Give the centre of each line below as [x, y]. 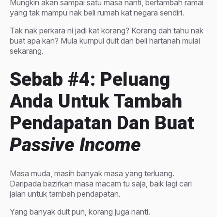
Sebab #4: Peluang [90, 80]
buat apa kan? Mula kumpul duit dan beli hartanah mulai [105, 41]
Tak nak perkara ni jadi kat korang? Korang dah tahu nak [107, 31]
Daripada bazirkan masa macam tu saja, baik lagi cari [101, 184]
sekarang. [27, 51]
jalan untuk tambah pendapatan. [65, 194]
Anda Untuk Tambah [96, 101]
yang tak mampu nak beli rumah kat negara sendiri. [97, 13]
